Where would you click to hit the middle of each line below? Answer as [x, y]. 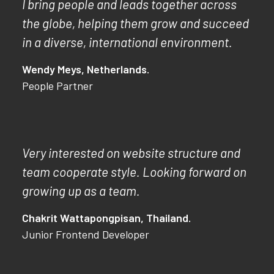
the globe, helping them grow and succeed [135, 23]
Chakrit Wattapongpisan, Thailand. [106, 218]
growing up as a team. [81, 191]
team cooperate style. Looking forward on [134, 172]
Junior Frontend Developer [86, 234]
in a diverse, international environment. [127, 42]
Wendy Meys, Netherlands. [86, 69]
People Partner [57, 86]
